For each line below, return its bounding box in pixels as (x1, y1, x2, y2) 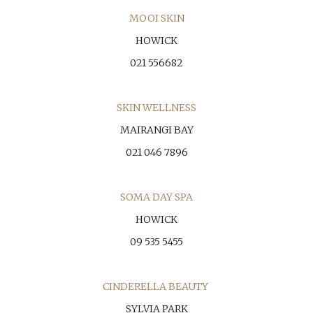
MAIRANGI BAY (119, 124, 194, 136)
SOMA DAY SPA (120, 191, 193, 203)
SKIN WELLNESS (117, 101, 196, 114)
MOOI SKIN (129, 12, 184, 24)
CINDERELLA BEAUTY (103, 280, 208, 293)
